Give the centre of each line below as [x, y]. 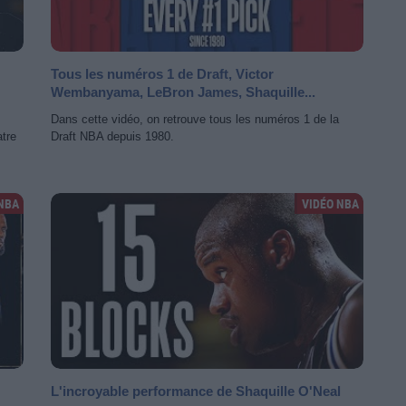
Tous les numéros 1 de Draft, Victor [162, 74]
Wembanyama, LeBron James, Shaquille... [183, 92]
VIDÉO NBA [330, 203]
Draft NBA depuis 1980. [112, 136]
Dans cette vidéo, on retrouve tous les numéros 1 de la [195, 119]
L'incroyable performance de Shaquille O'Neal [196, 391]
